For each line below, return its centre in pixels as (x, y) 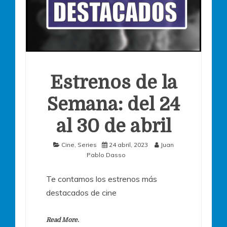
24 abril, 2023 (128, 144)
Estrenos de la (113, 83)
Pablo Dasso (106, 155)
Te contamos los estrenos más (102, 179)
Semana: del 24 (113, 104)
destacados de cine (81, 192)
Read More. (63, 220)
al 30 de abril (113, 126)
